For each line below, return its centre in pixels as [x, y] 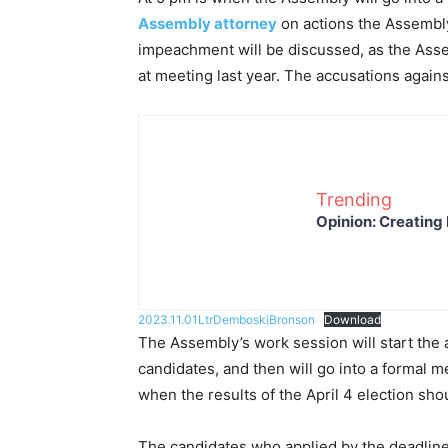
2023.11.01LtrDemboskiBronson [226, 319]
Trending [354, 199]
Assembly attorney [207, 23]
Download [352, 319]
